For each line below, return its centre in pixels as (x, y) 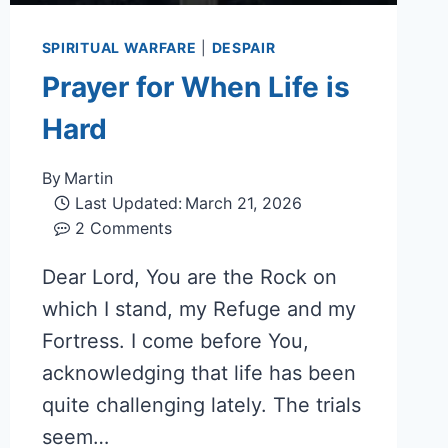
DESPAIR (243, 47)
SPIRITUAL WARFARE (119, 47)
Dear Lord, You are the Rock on (189, 276)
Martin (88, 177)
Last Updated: (129, 202)
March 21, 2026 (244, 202)
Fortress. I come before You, (175, 340)
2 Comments (124, 227)
